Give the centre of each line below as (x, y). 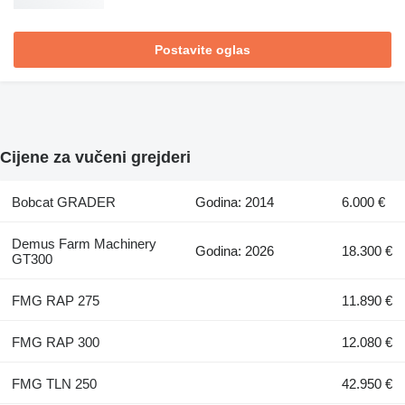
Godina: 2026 (235, 250)
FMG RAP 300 (55, 342)
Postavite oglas (202, 50)
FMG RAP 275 (55, 300)
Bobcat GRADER (63, 202)
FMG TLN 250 (54, 383)
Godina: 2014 (235, 202)
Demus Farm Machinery (84, 243)
